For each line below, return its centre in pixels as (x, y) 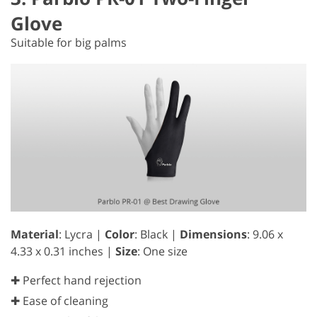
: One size (162, 251)
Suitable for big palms (69, 42)
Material (35, 234)
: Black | (157, 234)
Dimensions (213, 234)
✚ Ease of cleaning (59, 300)
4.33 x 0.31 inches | (63, 251)
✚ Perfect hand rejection (76, 280)
